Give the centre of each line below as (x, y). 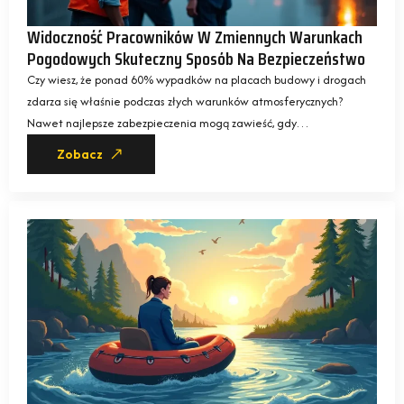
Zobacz (80, 155)
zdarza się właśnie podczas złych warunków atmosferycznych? (185, 102)
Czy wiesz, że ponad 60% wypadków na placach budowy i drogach (197, 80)
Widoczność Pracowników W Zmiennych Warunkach (195, 37)
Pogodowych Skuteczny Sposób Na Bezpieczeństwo (196, 59)
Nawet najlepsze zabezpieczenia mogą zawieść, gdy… (168, 124)
